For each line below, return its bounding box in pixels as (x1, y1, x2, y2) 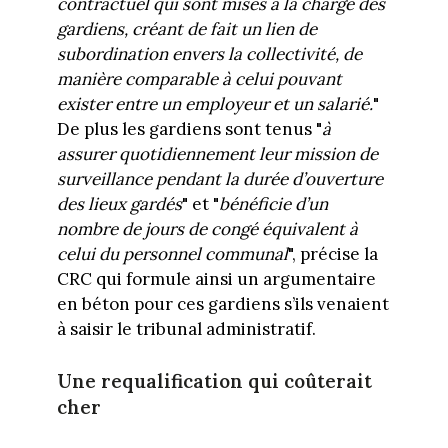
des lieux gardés (56, 193, 182, 216)
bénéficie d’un (218, 193, 328, 216)
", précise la (287, 243, 378, 266)
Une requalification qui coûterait (56, 368, 372, 393)
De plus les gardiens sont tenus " (56, 118, 322, 141)
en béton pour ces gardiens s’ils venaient (56, 293, 389, 316)
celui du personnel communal (56, 243, 288, 266)
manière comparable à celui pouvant (56, 68, 342, 91)
